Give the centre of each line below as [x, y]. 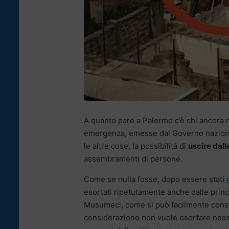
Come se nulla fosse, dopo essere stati [155, 179]
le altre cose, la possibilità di [136, 146]
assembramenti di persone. [133, 159]
